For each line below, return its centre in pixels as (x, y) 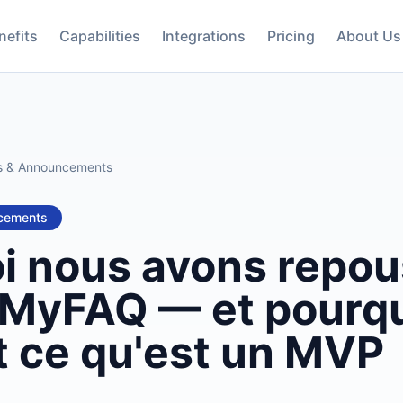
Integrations (203, 36)
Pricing (291, 36)
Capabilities (99, 36)
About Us (368, 36)
